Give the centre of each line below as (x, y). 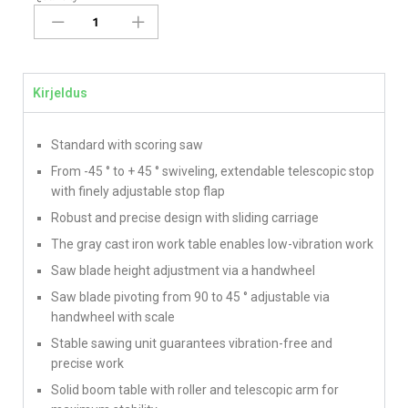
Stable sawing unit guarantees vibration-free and (192, 343)
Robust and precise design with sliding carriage (185, 217)
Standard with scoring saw (127, 144)
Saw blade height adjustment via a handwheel (183, 270)
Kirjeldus (60, 92)
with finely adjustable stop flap (138, 191)
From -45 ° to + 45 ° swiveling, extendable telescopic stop (213, 171)
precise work (87, 363)
